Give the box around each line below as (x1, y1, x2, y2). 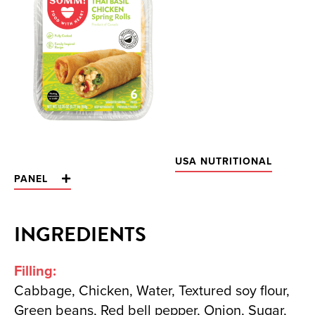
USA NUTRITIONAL (175, 154, 272, 169)
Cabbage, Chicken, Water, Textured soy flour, (14, 280, 290, 302)
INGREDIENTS (14, 219, 146, 250)
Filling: (14, 260, 56, 282)
